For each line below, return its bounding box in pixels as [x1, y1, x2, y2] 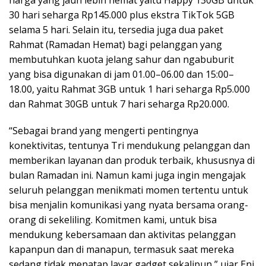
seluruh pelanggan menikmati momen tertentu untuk [9, 183, 248, 197]
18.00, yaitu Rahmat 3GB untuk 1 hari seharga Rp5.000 [9, 83, 250, 96]
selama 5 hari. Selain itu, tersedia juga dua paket [9, 23, 223, 37]
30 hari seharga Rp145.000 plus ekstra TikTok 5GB [9, 8, 235, 22]
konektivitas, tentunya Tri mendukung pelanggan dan [9, 139, 250, 153]
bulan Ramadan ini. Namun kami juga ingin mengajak [9, 169, 246, 182]
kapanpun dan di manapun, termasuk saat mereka [9, 243, 234, 256]
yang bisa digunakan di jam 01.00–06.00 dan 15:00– [9, 68, 234, 81]
